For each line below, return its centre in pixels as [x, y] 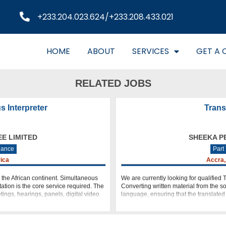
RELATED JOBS [113, 83]
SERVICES [151, 51]
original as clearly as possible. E [165, 202]
